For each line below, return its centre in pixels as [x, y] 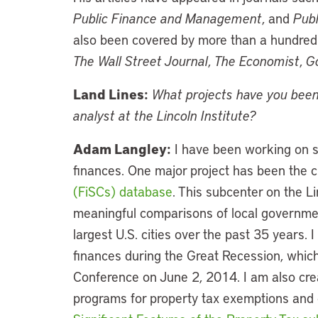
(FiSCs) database [123, 191]
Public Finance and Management [168, 18]
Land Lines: [111, 94]
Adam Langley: [122, 148]
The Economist [257, 61]
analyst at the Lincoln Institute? [165, 115]
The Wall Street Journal [141, 61]
